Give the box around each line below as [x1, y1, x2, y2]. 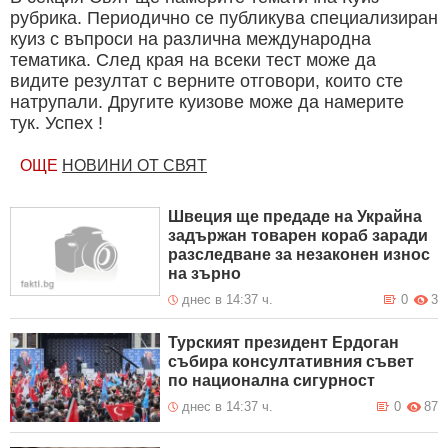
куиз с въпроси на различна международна [10, 28, 371, 49]
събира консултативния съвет [168, 352, 415, 370]
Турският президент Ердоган [168, 333, 400, 351]
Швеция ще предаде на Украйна [168, 207, 423, 225]
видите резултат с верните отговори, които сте [10, 70, 403, 91]
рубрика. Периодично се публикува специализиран [10, 7, 438, 28]
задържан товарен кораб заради [168, 226, 429, 244]
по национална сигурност [168, 371, 376, 389]
